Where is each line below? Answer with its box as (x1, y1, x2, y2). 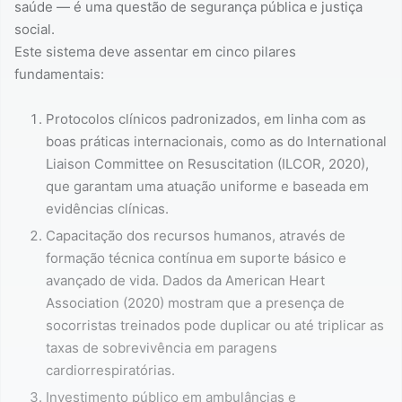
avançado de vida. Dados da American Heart (46, 272, 325, 290)
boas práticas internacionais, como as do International (46, 133, 387, 151)
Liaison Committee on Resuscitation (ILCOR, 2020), (46, 155, 369, 173)
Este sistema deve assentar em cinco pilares (14, 43, 296, 61)
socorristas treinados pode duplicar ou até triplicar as (46, 317, 384, 335)
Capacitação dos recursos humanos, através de (46, 227, 345, 245)
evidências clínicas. (46, 200, 169, 218)
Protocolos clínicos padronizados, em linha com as (46, 110, 366, 128)
